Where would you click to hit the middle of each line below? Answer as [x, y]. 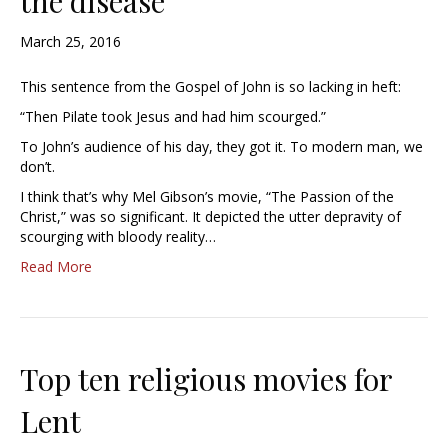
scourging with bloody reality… [118, 237]
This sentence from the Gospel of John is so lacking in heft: [210, 87]
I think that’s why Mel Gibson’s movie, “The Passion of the [207, 197]
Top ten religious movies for [206, 379]
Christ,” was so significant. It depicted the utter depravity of [210, 217]
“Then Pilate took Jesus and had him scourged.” [173, 117]
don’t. [37, 167]
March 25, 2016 [70, 42]
